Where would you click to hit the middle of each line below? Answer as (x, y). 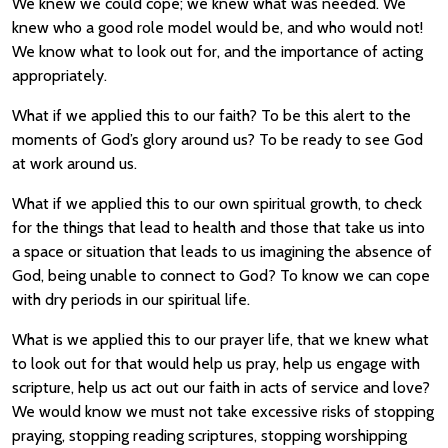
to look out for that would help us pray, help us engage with (216, 363)
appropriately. (59, 75)
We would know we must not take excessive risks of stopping (223, 411)
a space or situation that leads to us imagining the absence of (222, 251)
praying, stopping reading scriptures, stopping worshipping (209, 435)
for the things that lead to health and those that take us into (218, 227)
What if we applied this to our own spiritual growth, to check (217, 203)
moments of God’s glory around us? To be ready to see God (217, 139)
